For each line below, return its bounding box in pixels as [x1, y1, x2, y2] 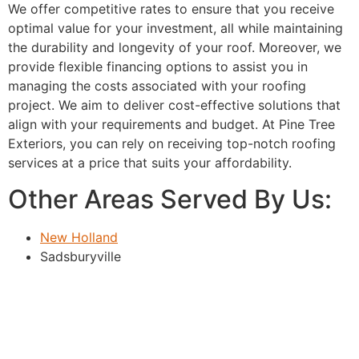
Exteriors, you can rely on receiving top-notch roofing [8, 135, 336, 152]
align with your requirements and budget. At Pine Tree [8, 116, 335, 133]
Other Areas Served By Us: [8, 183, 332, 215]
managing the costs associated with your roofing [8, 78, 306, 95]
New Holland [40, 228, 118, 245]
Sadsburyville [40, 248, 121, 264]
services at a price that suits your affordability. [8, 155, 292, 171]
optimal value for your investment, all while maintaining [8, 20, 343, 37]
